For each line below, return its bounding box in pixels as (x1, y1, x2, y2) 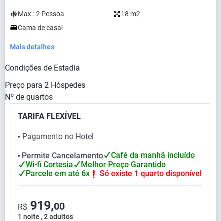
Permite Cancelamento (22, 151, 103, 161)
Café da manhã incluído (111, 150, 195, 160)
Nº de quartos (5, 92, 53, 102)
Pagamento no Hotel (22, 132, 94, 142)
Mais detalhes (10, 43, 54, 51)
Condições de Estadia (5, 63, 80, 73)
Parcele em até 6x (26, 169, 90, 179)
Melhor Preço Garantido (81, 160, 166, 170)
